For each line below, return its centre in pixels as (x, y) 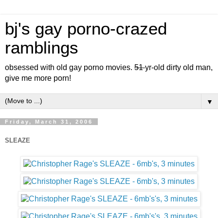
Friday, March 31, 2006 (49, 122)
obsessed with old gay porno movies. (70, 67)
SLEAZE (18, 140)
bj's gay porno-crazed (86, 29)
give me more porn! (38, 78)
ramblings (42, 48)
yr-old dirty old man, (179, 67)
